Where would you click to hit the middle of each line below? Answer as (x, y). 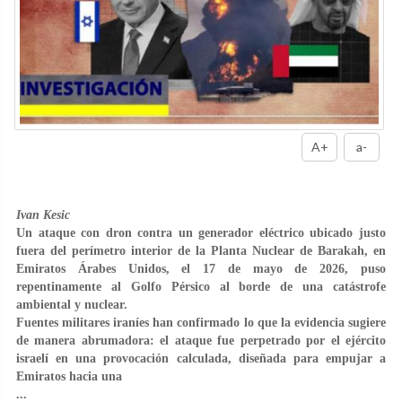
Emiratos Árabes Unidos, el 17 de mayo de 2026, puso (201, 268)
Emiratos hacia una (69, 376)
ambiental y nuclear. (72, 304)
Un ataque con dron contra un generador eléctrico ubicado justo (201, 232)
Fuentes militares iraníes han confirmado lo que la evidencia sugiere (201, 322)
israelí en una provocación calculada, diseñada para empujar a (201, 358)
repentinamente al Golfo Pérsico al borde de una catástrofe (201, 286)
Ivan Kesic (43, 214)
